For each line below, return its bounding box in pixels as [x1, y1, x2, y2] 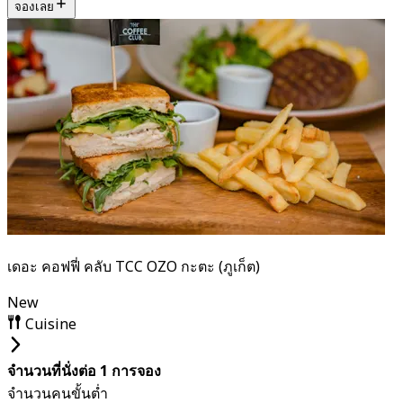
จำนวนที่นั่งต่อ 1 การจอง [7, 360, 161, 382]
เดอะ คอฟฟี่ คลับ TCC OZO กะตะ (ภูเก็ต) [7, 256, 260, 279]
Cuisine [22, 314, 76, 336]
